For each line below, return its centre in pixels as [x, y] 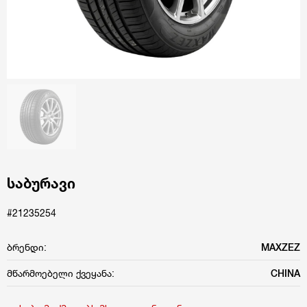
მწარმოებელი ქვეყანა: [61, 273]
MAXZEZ [281, 247]
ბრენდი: [27, 247]
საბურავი [41, 183]
